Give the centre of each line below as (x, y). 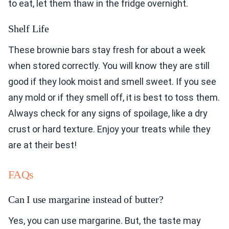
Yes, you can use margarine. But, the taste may (105, 221)
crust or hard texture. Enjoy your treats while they (109, 129)
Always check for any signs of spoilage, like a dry (108, 113)
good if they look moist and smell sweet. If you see (112, 82)
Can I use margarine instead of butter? (86, 200)
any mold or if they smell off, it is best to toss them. (114, 98)
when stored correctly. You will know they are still (109, 66)
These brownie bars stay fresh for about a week (107, 50)
